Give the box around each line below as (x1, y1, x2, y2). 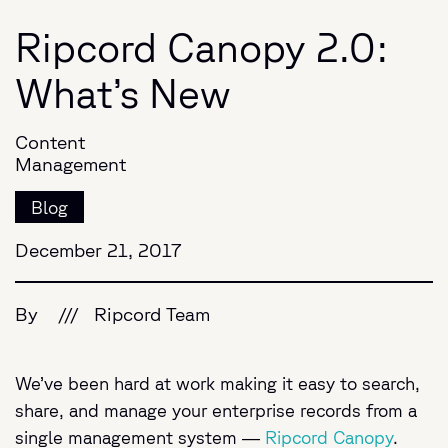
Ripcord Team (94, 303, 210, 325)
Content (15, 131, 85, 153)
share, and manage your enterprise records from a (15, 400, 417, 420)
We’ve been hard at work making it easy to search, (15, 373, 420, 393)
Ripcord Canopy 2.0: (15, 24, 388, 70)
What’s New (15, 70, 231, 116)
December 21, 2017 (15, 239, 182, 261)
